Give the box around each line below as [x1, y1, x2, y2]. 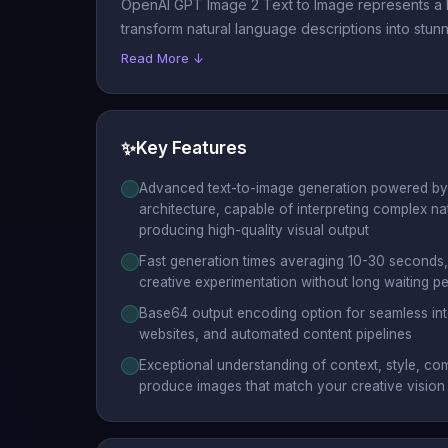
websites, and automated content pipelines [139, 326, 412, 342]
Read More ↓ [121, 50, 204, 66]
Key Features [136, 138, 247, 158]
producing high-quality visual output [139, 222, 369, 238]
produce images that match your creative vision [139, 378, 445, 394]
